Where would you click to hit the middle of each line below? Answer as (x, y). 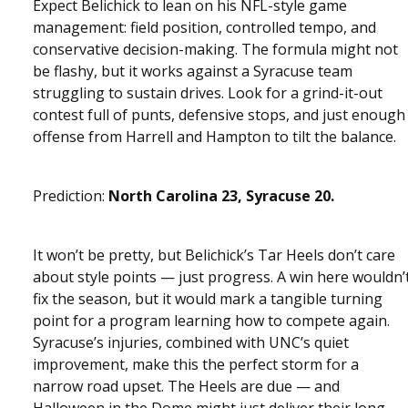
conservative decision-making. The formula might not (215, 49)
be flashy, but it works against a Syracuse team (193, 71)
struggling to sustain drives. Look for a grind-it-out (208, 92)
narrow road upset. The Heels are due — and (186, 386)
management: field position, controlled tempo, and (204, 27)
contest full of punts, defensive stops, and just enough (219, 114)
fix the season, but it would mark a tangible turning (208, 298)
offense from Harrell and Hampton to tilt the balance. (214, 136)
